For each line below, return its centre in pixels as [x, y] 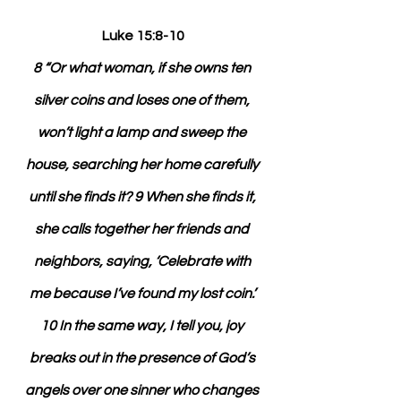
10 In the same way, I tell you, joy [143, 326]
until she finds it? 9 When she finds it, [143, 197]
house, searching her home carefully [143, 165]
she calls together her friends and [143, 229]
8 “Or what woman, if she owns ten [143, 68]
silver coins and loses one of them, [143, 100]
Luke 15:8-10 [143, 36]
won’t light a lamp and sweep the [143, 132]
